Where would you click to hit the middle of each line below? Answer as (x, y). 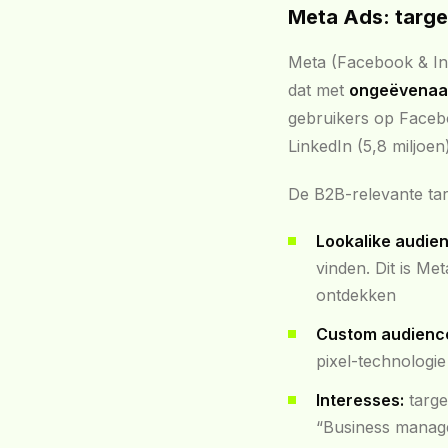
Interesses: (360, 400)
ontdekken (356, 295)
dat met (318, 90)
